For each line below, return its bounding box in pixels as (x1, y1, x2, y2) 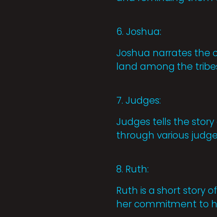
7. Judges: (116, 94, 161, 108)
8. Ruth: (116, 163, 149, 176)
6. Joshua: (116, 25, 161, 39)
